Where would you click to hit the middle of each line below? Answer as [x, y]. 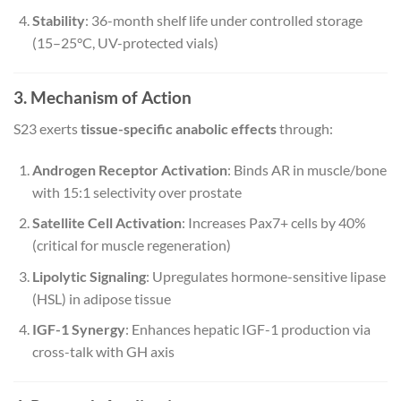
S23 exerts [47, 128]
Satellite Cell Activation [107, 223]
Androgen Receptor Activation [129, 169]
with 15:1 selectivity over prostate [137, 192]
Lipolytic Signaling [89, 276]
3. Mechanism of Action [102, 98]
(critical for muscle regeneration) [131, 245]
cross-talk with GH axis [103, 352]
